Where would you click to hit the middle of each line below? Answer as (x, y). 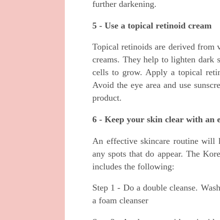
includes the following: (133, 166)
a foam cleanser (120, 201)
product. (107, 98)
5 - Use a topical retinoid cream (152, 25)
